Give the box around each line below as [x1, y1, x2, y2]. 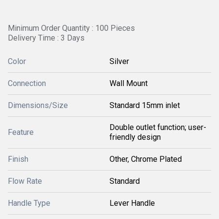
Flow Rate [8, 176, 42, 186]
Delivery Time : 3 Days [8, 33, 85, 43]
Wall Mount [109, 79, 148, 88]
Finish [8, 154, 28, 164]
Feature [8, 128, 34, 137]
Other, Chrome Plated [109, 154, 182, 164]
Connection [8, 79, 46, 88]
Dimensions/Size [8, 101, 68, 110]
